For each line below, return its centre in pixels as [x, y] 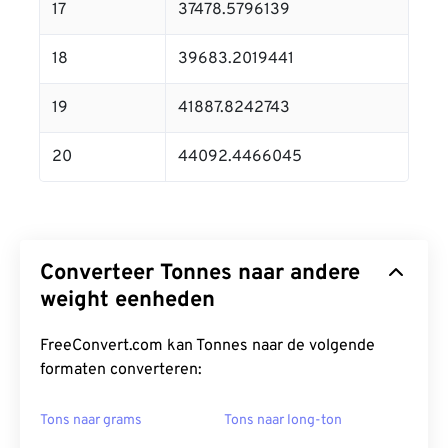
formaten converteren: [121, 370]
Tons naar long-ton [283, 420]
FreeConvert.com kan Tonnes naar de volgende [207, 346]
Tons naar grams [91, 420]
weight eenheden [127, 300]
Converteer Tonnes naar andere [200, 273]
